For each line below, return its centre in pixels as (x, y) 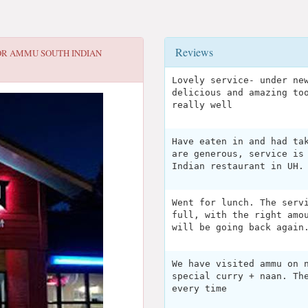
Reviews (194, 52)
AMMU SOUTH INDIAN (56, 53)
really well (202, 105)
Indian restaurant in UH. (238, 166)
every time (199, 288)
